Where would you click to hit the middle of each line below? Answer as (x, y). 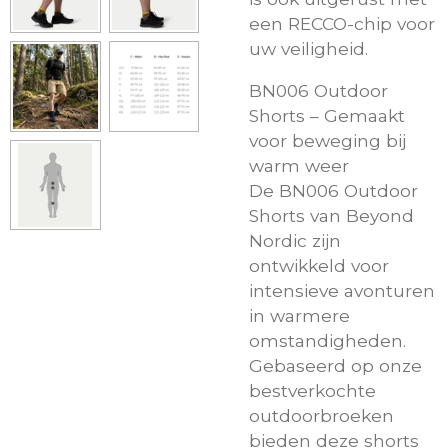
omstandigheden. (327, 340)
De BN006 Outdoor (333, 190)
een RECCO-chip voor (342, 23)
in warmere (299, 315)
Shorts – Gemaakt (327, 115)
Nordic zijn (295, 240)
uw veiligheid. (308, 48)
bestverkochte (312, 390)
